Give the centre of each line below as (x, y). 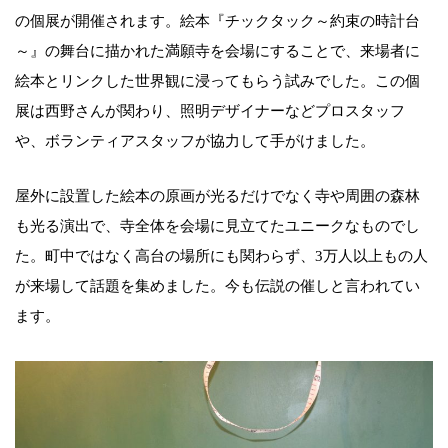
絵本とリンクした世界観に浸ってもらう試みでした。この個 (217, 80)
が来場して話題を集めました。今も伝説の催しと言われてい (217, 285)
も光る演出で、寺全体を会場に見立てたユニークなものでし (217, 225)
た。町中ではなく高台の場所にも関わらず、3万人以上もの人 (221, 255)
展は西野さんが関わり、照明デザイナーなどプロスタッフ (210, 110)
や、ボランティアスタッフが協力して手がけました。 (195, 140)
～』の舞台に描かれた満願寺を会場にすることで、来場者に (217, 50)
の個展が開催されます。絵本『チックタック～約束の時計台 (217, 20)
